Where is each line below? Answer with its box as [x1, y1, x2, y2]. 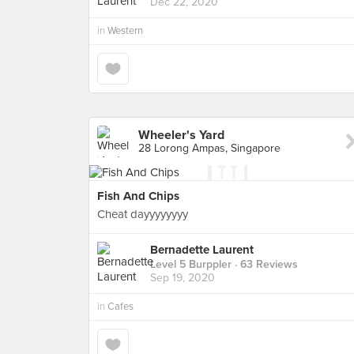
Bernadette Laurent [150, 243, 254, 258]
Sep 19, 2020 [150, 271, 215, 285]
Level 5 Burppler [150, 258, 232, 272]
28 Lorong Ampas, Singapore [138, 141, 281, 155]
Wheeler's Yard [138, 127, 224, 143]
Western [107, 24, 143, 37]
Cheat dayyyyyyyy [97, 207, 188, 221]
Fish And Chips [97, 189, 179, 203]
